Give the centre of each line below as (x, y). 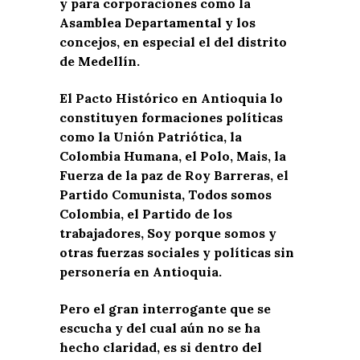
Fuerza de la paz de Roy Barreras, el (174, 175)
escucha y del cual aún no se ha (160, 327)
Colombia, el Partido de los (146, 213)
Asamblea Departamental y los (157, 22)
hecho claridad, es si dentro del (161, 347)
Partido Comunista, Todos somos (166, 194)
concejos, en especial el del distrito (173, 41)
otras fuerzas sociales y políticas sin (177, 252)
